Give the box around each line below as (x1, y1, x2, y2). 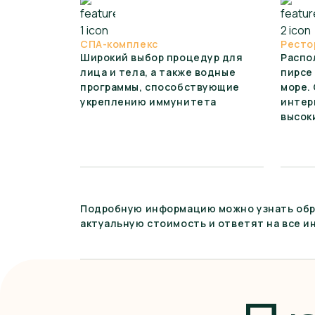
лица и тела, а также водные (80, 65, 236, 79)
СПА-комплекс (80, 37, 158, 51)
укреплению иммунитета (80, 95, 217, 108)
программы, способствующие (80, 80, 240, 94)
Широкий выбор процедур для (80, 51, 243, 64)
